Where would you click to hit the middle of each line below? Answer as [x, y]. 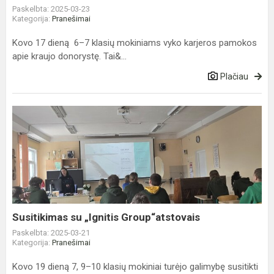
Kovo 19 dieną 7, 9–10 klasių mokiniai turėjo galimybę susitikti [135, 267]
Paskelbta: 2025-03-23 [51, 9]
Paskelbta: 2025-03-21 [51, 233]
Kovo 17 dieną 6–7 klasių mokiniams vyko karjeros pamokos [135, 43]
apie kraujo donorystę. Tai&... [69, 56]
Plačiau [234, 76]
